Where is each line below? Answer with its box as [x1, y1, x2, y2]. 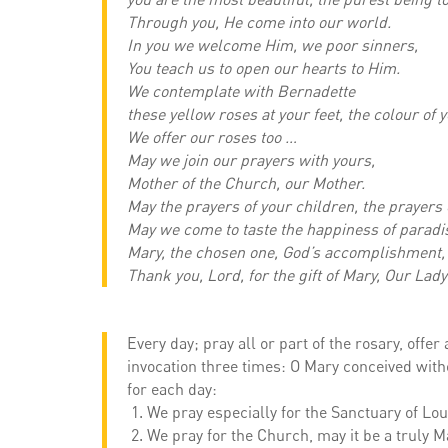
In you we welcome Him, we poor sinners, [127, 35, 418, 56]
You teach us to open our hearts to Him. [127, 58, 400, 79]
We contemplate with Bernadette [127, 81, 355, 102]
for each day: [127, 379, 217, 400]
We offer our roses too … [127, 127, 297, 148]
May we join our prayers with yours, [127, 150, 375, 171]
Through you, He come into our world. [127, 12, 391, 33]
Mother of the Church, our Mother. [127, 173, 365, 194]
